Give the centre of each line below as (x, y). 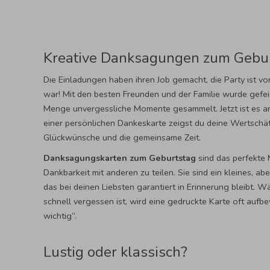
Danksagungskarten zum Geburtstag (120, 158)
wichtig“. (60, 216)
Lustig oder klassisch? (115, 252)
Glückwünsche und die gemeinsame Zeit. (122, 138)
